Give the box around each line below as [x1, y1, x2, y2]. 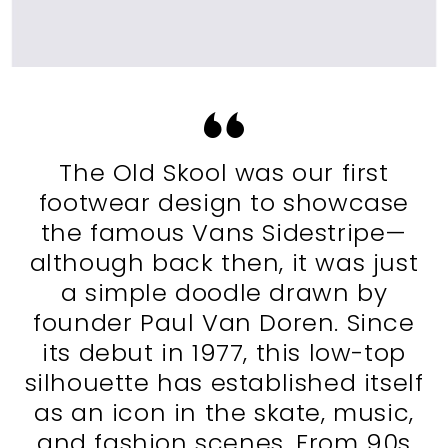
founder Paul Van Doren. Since [33, 305, 415, 339]
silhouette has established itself [24, 365, 424, 399]
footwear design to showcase [38, 185, 410, 219]
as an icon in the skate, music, [34, 395, 414, 429]
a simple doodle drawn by [60, 275, 388, 309]
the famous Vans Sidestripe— [40, 215, 408, 249]
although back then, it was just [29, 245, 419, 279]
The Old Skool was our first [59, 155, 389, 189]
